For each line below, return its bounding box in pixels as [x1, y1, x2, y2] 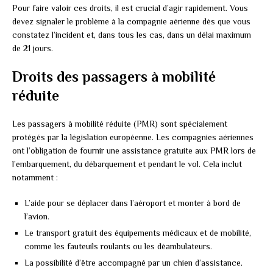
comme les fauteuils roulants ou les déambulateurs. [24, 241, 212, 251]
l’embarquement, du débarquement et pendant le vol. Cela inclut [12, 158, 242, 169]
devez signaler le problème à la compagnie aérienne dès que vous [12, 16, 250, 26]
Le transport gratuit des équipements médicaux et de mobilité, [24, 227, 251, 238]
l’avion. [24, 211, 49, 221]
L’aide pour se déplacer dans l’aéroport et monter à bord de [24, 197, 241, 208]
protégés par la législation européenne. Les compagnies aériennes [12, 132, 253, 142]
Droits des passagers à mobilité [12, 68, 216, 85]
